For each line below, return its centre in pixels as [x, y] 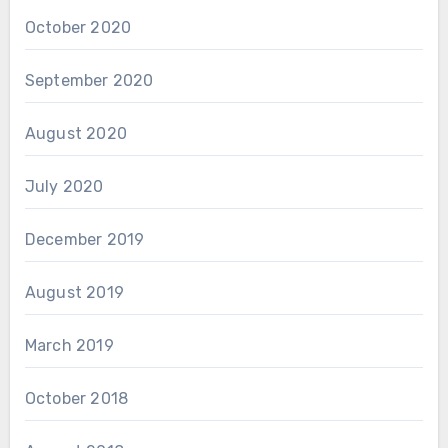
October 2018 [76, 398]
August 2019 [74, 292]
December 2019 [84, 239]
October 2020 [78, 27]
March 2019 [69, 345]
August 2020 [75, 133]
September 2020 [89, 80]
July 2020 [64, 186]
